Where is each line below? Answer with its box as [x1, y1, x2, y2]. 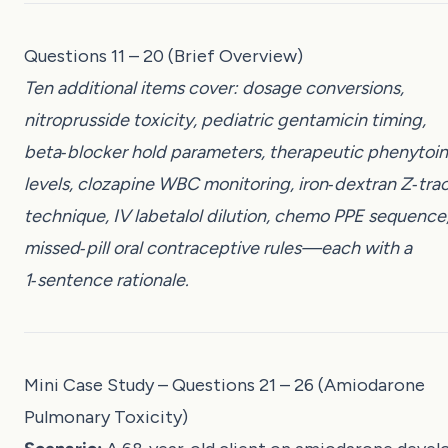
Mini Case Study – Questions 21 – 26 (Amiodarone [24, 373, 425, 396]
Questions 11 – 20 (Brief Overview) [24, 44, 303, 67]
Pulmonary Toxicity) [24, 405, 188, 428]
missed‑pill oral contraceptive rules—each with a [24, 236, 412, 259]
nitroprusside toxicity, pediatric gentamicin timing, [24, 108, 426, 131]
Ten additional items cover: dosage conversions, [24, 76, 404, 99]
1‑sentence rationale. [24, 268, 189, 291]
